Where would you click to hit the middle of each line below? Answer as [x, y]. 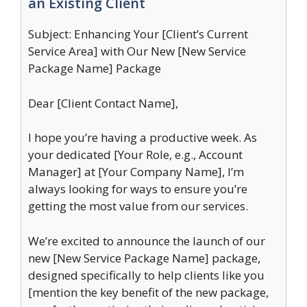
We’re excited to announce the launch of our [147, 241]
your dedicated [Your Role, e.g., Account [135, 155]
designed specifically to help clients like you [146, 275]
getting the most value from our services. [138, 206]
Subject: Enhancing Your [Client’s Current [138, 34]
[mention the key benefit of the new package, [148, 292]
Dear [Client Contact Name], [103, 103]
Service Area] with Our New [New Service [137, 51]
